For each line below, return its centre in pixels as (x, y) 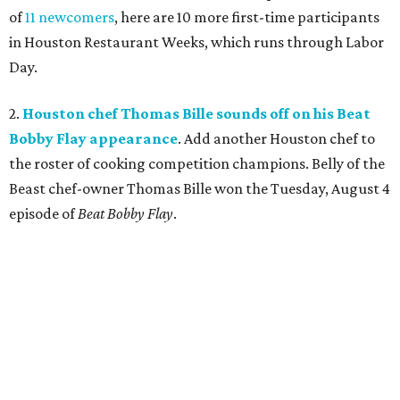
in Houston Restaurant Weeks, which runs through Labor (196, 42)
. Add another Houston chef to (276, 138)
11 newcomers (70, 17)
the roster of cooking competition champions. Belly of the (197, 163)
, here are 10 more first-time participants (247, 17)
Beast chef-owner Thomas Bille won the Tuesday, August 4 (200, 188)
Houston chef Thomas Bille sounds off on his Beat (196, 113)
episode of (43, 213)
